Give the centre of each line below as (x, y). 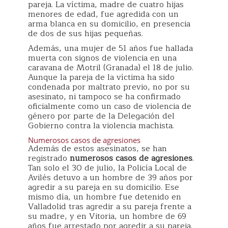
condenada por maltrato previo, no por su (109, 87)
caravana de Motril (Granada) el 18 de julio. (111, 68)
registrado (48, 159)
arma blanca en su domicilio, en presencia (109, 24)
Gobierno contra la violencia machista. (101, 126)
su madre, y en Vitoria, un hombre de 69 (107, 217)
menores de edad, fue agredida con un (103, 15)
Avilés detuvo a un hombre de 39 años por (110, 178)
